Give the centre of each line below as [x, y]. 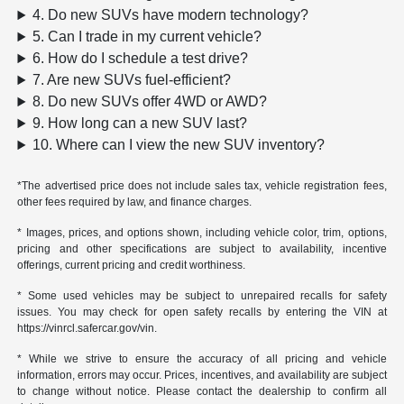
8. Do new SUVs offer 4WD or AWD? [150, 102]
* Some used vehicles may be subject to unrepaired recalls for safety [202, 296]
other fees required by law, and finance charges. [135, 202]
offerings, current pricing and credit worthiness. [132, 266]
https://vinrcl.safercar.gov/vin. [87, 329]
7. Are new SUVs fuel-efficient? [132, 80]
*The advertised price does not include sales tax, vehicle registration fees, [202, 186]
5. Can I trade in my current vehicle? [147, 37]
